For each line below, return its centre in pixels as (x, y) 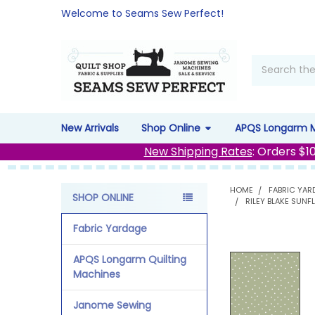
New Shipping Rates (198, 151)
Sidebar (89, 213)
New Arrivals (90, 128)
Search (269, 62)
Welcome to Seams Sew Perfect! (142, 13)
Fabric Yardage (110, 228)
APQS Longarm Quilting (129, 259)
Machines (96, 274)
